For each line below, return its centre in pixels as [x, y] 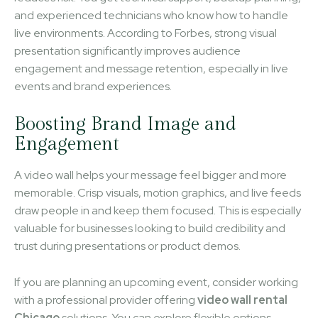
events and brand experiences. [93, 86]
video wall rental [242, 300]
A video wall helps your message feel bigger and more [150, 175]
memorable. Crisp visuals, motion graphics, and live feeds [158, 192]
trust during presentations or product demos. [127, 246]
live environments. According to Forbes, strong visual [146, 33]
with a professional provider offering [106, 300]
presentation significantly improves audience [127, 50]
